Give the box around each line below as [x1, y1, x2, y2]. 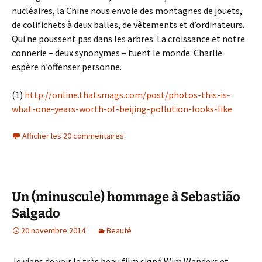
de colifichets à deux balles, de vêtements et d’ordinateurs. [12, 19, 244, 30]
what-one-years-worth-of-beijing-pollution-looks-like [12, 103, 232, 115]
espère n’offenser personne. [12, 61, 122, 73]
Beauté [106, 225, 132, 236]
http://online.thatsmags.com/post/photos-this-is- [25, 89, 230, 101]
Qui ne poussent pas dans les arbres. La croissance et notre [12, 33, 245, 44]
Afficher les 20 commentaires [22, 130, 124, 141]
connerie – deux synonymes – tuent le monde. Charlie [12, 47, 222, 58]
